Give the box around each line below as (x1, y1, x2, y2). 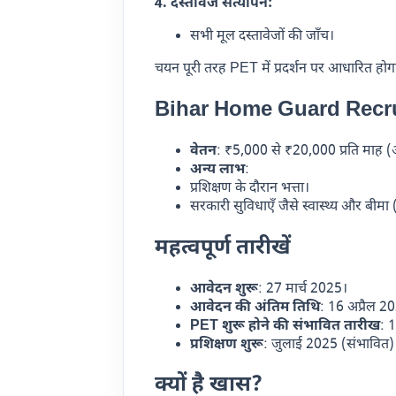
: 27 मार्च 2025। (258, 279, 348, 299)
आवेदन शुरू (190, 279, 259, 299)
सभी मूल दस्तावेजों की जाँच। (190, 27, 335, 46)
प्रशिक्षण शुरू (190, 335, 264, 354)
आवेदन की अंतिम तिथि (190, 298, 321, 317)
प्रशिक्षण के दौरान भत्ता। (190, 179, 310, 198)
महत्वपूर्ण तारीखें (155, 233, 292, 263)
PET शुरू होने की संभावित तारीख (190, 316, 381, 336)
